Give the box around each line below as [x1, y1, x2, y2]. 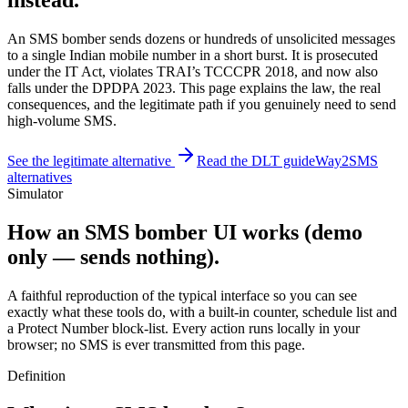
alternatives [7, 168, 72, 185]
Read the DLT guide [197, 152, 315, 168]
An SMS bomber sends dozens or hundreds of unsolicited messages [7, 30, 395, 46]
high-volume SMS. [7, 112, 117, 128]
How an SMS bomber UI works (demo [7, 219, 362, 244]
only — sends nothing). [7, 244, 219, 269]
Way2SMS [315, 152, 378, 168]
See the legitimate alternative [7, 152, 175, 168]
